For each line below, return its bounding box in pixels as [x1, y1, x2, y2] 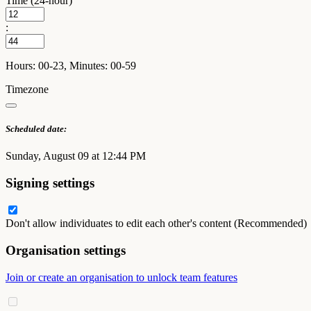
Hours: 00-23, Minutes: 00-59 [6, 59, 136, 72]
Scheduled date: [6, 123, 67, 134]
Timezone [6, 83, 49, 95]
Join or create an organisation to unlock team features [6, 271, 237, 283]
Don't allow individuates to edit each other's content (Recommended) [6, 217, 307, 230]
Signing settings [6, 175, 94, 190]
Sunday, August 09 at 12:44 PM [6, 149, 146, 162]
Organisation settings [6, 243, 126, 258]
